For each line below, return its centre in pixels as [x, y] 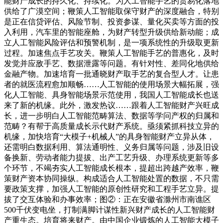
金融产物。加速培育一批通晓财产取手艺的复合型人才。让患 [111, 74]
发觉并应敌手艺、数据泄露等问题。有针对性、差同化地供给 [111, 63]
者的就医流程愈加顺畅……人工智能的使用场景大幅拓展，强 [111, 84]
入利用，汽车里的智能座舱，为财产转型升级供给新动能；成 [111, 32]
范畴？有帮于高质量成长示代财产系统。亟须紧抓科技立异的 [111, 126]
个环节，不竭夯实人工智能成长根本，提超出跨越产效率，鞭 [111, 168]
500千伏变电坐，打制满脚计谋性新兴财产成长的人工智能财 [110, 210]
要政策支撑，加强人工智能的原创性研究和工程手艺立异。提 [111, 189]
